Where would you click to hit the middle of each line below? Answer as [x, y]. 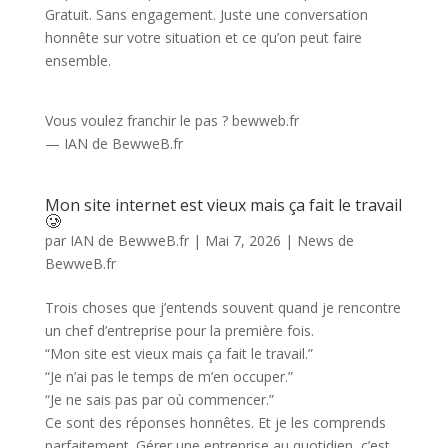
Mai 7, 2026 [242, 240]
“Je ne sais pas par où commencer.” [159, 399]
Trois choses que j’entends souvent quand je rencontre [222, 307]
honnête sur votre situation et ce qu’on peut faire [203, 37]
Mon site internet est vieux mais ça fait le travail [223, 204]
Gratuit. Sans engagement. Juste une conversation [206, 14]
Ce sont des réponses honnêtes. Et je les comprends [215, 422]
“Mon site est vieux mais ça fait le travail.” [178, 353]
